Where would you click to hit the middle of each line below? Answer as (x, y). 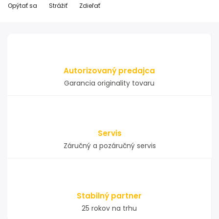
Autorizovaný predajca (109, 71)
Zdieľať (90, 6)
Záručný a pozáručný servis (109, 146)
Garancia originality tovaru (109, 83)
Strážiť (58, 6)
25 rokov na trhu (109, 208)
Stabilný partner (109, 196)
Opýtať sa (22, 6)
